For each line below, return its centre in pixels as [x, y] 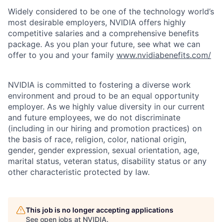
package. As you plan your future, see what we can [104, 44]
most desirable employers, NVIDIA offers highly [97, 22]
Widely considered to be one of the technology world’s [111, 11]
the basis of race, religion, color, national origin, [97, 139]
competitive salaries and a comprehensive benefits [103, 33]
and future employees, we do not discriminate [94, 117]
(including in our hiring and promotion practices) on [105, 128]
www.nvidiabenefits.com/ [164, 55]
